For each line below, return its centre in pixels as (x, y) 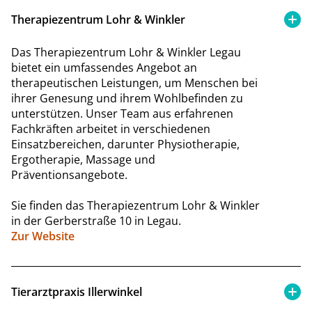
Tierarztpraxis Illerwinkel (77, 291)
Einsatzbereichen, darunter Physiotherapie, (125, 144)
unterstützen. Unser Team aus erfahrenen (122, 113)
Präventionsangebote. (69, 174)
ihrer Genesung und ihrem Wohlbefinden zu (127, 98)
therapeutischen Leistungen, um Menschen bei (134, 83)
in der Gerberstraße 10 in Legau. (96, 220)
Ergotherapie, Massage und (83, 159)
